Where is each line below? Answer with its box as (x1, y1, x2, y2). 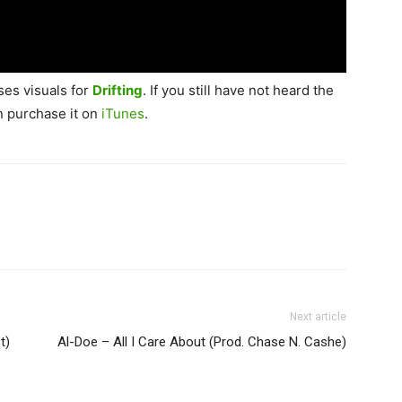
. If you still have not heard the (143, 82, 334, 100)
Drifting (92, 82, 143, 100)
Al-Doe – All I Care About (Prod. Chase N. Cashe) (57, 334, 346, 351)
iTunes (101, 105, 144, 123)
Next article (290, 310, 346, 324)
